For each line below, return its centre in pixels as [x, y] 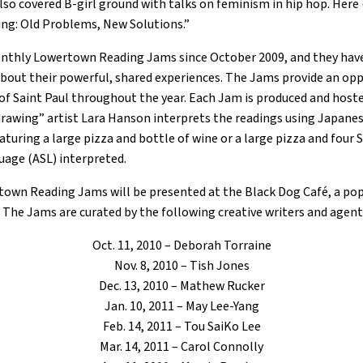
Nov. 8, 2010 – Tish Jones [181, 266]
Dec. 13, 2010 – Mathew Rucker [181, 286]
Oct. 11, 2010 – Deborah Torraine [181, 246]
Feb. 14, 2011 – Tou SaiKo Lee [181, 327]
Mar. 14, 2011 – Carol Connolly [181, 347]
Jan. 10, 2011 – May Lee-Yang [181, 306]
